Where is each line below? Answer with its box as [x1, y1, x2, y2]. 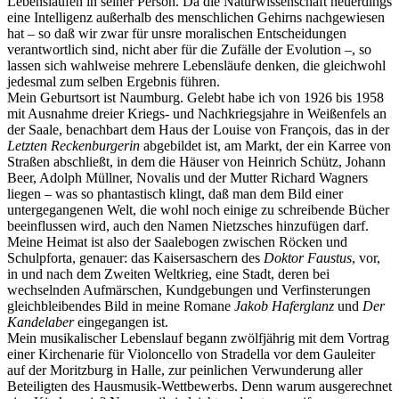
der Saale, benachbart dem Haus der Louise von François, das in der [7, 121, 389, 137]
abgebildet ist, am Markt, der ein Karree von [140, 137, 391, 153]
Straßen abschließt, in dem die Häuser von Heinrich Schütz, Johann [7, 153, 386, 169]
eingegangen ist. [74, 313, 168, 330]
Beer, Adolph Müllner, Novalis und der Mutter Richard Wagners [7, 169, 368, 185]
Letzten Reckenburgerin [7, 137, 140, 153]
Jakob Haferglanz [234, 297, 334, 313]
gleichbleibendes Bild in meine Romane [7, 297, 234, 313]
